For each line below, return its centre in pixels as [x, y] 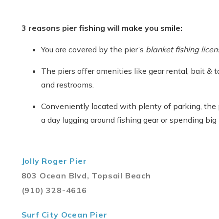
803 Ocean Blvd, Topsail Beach [86, 175]
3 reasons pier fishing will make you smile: [102, 28]
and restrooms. [68, 84]
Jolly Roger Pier [54, 161]
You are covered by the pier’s [93, 49]
